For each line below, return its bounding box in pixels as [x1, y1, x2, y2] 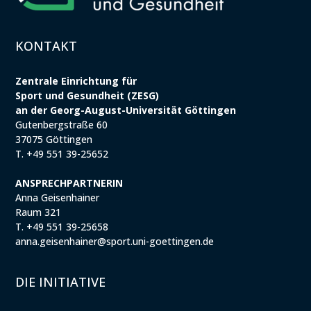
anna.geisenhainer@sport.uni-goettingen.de [15, 235, 215, 249]
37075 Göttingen [15, 133, 93, 146]
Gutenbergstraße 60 [15, 118, 108, 132]
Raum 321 [15, 205, 62, 219]
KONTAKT [15, 37, 78, 55]
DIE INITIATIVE [15, 273, 106, 290]
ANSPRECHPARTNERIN [15, 176, 124, 190]
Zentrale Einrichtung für [15, 74, 137, 88]
